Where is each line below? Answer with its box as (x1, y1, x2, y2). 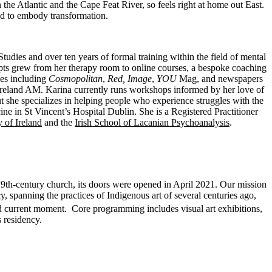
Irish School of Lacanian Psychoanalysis (75, 117, 229, 127)
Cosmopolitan (48, 73, 103, 84)
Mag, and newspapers (176, 73, 263, 84)
